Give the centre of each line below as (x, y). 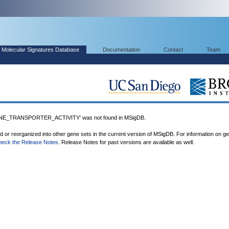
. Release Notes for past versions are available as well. (126, 142)
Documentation (121, 50)
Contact (173, 50)
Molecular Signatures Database (40, 50)
